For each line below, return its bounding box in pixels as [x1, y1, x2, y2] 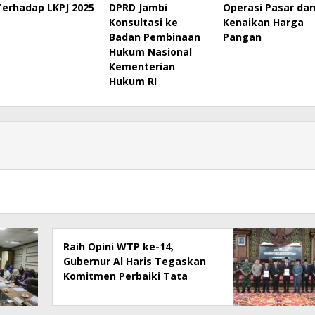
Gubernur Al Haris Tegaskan [63, 254, 207, 268]
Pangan [222, 30, 262, 44]
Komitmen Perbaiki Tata [63, 269, 188, 283]
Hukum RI [108, 74, 157, 88]
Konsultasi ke [108, 15, 178, 29]
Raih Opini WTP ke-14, [63, 239, 174, 253]
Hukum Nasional [108, 44, 192, 58]
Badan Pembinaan [108, 30, 200, 44]
